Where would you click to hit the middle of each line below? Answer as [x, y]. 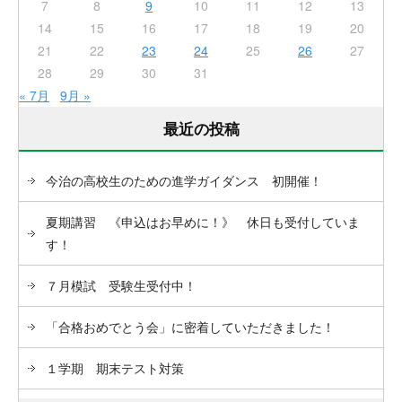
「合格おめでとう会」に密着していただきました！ [190, 326]
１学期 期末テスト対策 [115, 367]
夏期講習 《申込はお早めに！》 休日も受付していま [203, 221]
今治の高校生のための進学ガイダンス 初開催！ [184, 180]
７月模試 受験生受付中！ [121, 285]
